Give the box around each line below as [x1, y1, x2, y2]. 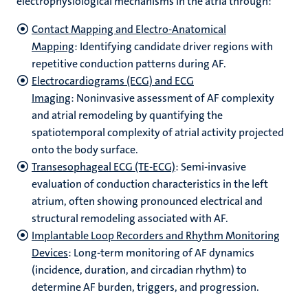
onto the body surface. [32, 142, 138, 157]
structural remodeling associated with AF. [32, 211, 228, 225]
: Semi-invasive [175, 159, 246, 174]
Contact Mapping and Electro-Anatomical [32, 22, 226, 36]
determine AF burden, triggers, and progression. [32, 280, 259, 294]
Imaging [32, 91, 71, 105]
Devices [32, 245, 68, 260]
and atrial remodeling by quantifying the [32, 108, 223, 122]
